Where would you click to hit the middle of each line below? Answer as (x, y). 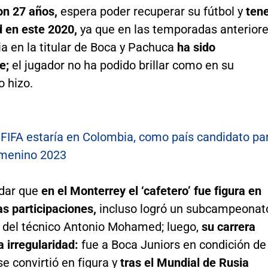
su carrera (227, 226)
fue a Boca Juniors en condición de (172, 244)
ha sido (196, 47)
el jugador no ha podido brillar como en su (121, 65)
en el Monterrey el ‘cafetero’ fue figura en (151, 191)
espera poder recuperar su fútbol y (153, 11)
